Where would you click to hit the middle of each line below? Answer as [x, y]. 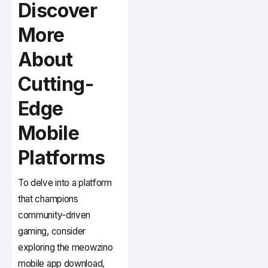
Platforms [62, 158]
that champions [48, 199]
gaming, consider [52, 232]
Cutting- [56, 84]
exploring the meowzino [66, 248]
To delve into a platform [65, 183]
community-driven [54, 215]
